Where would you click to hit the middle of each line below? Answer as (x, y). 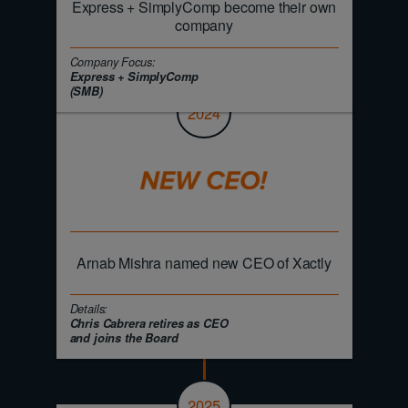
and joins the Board (124, 337)
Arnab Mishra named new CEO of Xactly (204, 262)
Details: (89, 308)
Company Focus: (112, 62)
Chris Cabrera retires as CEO (149, 323)
